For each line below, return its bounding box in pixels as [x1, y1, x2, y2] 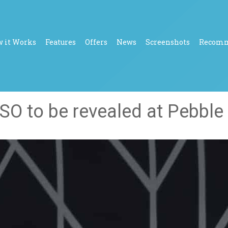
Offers [84, 37, 107, 47]
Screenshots [145, 37, 190, 47]
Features [45, 37, 76, 47]
